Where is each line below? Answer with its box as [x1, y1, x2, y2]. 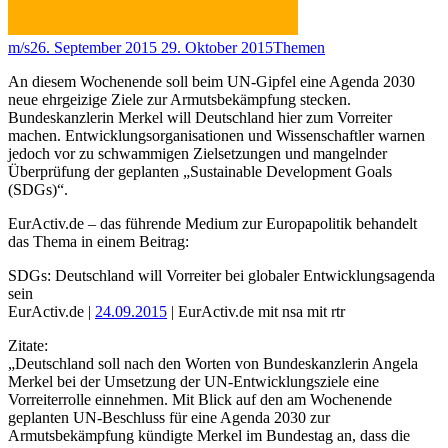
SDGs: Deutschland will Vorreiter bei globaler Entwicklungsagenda [8, 267, 435, 285]
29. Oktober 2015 [161, 39, 273, 57]
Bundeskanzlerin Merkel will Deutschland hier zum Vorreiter [8, 109, 392, 127]
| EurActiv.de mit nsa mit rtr [167, 303, 345, 321]
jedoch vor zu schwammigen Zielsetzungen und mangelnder [8, 145, 387, 163]
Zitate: [8, 337, 48, 355]
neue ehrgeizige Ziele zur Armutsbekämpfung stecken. [8, 91, 351, 109]
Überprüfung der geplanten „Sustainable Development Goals [8, 163, 392, 181]
